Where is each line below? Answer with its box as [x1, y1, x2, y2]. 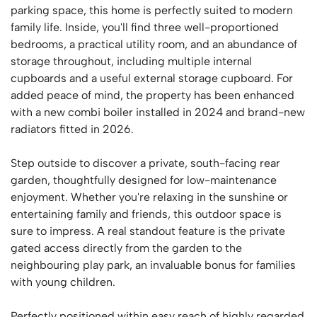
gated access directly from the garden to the [11, 241, 242, 255]
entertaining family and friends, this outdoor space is [11, 207, 282, 221]
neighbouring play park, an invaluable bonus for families [11, 258, 296, 272]
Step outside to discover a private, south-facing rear [11, 156, 280, 170]
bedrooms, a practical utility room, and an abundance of [11, 38, 297, 51]
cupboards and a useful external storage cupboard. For [11, 71, 293, 85]
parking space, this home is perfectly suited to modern [11, 4, 293, 17]
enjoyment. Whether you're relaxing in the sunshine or [11, 190, 288, 204]
